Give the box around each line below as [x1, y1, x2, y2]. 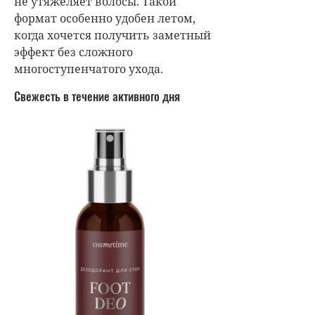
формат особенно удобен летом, [14, 10, 195, 26]
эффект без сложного [14, 44, 133, 60]
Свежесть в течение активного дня [14, 86, 180, 105]
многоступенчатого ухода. [14, 60, 163, 77]
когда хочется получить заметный [14, 27, 211, 43]
